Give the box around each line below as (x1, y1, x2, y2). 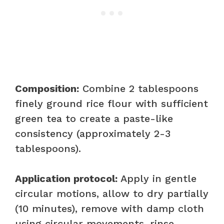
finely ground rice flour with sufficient (15, 97, 208, 109)
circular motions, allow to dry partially (15, 187, 208, 199)
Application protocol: (15, 172, 117, 184)
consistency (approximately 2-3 (15, 127, 170, 139)
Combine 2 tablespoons (79, 82, 198, 94)
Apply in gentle (117, 172, 196, 184)
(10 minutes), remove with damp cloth (15, 202, 204, 214)
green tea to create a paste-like (15, 112, 173, 124)
